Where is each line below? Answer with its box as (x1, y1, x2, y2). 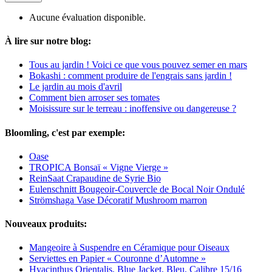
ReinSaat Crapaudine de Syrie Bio (29, 172, 161, 183)
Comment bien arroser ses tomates (29, 92, 160, 103)
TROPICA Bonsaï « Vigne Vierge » (29, 161, 168, 172)
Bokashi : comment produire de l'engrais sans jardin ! (29, 70, 232, 81)
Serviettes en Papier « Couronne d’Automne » (29, 253, 206, 264)
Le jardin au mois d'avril (29, 81, 122, 92)
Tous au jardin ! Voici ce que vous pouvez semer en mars (29, 59, 247, 70)
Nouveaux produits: (5, 219, 87, 229)
